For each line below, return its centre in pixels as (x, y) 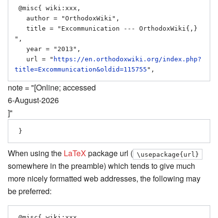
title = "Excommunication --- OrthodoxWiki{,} (20, 29)
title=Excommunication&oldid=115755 (81, 70)
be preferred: (30, 191)
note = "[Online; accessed (52, 88)
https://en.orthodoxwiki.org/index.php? (127, 59)
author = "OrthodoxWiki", (20, 18)
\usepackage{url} (168, 154)
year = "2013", (20, 49)
